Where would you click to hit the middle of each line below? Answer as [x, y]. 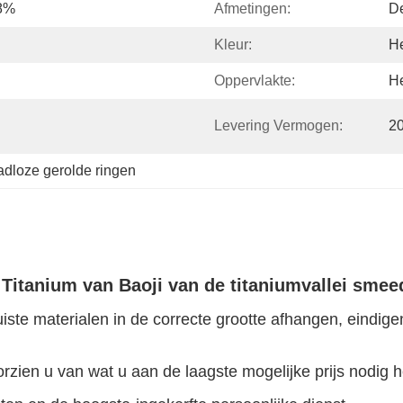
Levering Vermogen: [278, 125]
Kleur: [233, 45]
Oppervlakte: [255, 81]
